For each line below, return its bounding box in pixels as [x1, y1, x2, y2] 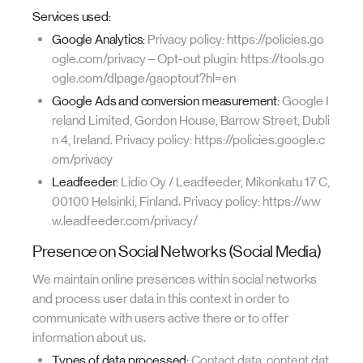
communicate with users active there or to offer [32, 310, 288, 326]
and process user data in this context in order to [32, 291, 289, 306]
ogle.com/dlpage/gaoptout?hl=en [52, 70, 236, 86]
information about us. [32, 330, 146, 345]
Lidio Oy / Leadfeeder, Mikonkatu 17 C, [118, 174, 331, 190]
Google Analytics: [52, 32, 146, 47]
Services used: [32, 9, 111, 24]
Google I [279, 93, 329, 109]
